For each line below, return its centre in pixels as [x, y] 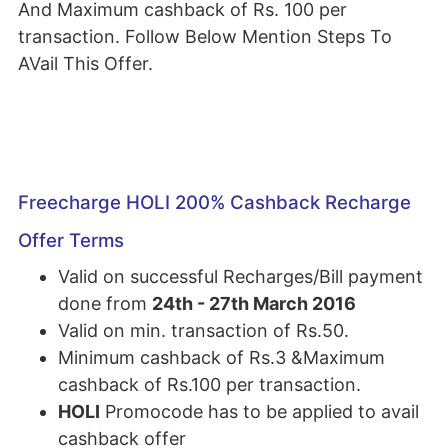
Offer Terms [71, 240]
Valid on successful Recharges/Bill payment [240, 276]
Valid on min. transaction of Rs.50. [203, 330]
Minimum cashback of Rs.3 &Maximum [221, 357]
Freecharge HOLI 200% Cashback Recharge [214, 202]
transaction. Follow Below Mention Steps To [205, 36]
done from [105, 303]
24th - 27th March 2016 [254, 303]
